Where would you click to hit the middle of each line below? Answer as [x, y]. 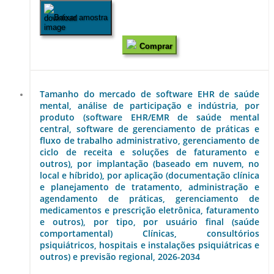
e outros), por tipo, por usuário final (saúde [150, 222]
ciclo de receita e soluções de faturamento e [150, 152]
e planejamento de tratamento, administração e [150, 187]
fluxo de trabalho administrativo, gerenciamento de [150, 141]
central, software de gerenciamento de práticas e [150, 129]
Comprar [156, 46]
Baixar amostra [81, 18]
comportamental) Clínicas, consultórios [150, 234]
